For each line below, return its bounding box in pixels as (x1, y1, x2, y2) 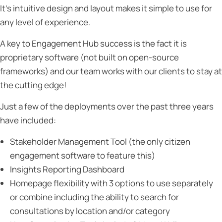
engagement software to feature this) (10, 150, 155, 161)
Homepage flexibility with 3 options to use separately (10, 177, 213, 189)
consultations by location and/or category (10, 205, 170, 217)
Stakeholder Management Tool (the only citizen (10, 136, 190, 147)
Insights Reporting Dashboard (10, 164, 124, 175)
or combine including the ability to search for (10, 191, 179, 203)
